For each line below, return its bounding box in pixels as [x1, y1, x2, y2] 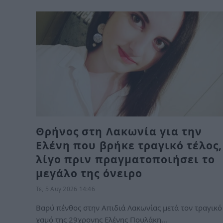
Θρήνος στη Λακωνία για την [36, 124, 203, 138]
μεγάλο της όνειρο [36, 166, 142, 180]
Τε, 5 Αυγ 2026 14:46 [36, 185, 95, 193]
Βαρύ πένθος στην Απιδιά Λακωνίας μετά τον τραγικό [36, 203, 222, 213]
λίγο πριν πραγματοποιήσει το [36, 152, 216, 166]
